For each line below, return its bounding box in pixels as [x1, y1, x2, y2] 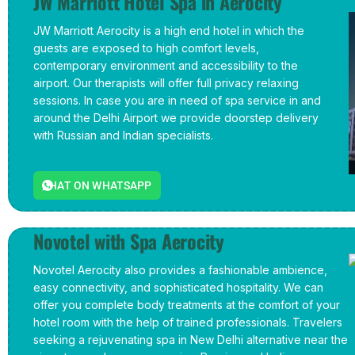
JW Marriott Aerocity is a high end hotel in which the [33, 24, 304, 37]
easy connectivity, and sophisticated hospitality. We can [33, 281, 323, 294]
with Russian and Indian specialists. [33, 128, 213, 142]
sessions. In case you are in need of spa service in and [33, 94, 321, 107]
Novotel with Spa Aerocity [33, 227, 224, 255]
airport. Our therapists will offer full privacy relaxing [33, 76, 299, 90]
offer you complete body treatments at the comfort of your [33, 298, 340, 311]
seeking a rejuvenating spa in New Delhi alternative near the [33, 333, 348, 346]
